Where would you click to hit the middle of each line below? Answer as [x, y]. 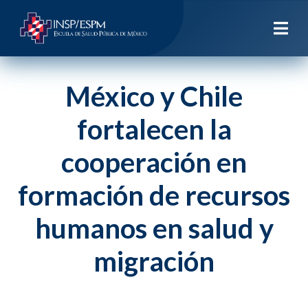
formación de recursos [154, 195]
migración [154, 261]
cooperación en [154, 162]
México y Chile [154, 96]
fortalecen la [154, 129]
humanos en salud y [154, 228]
